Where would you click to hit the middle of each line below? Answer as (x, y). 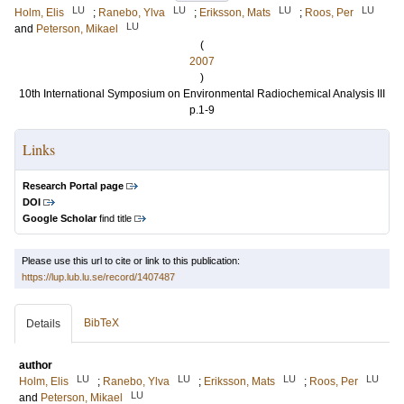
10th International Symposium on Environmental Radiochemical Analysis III (202, 94)
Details (43, 324)
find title (114, 218)
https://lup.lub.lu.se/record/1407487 (98, 277)
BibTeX (101, 323)
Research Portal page (73, 186)
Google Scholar (60, 218)
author (36, 365)
